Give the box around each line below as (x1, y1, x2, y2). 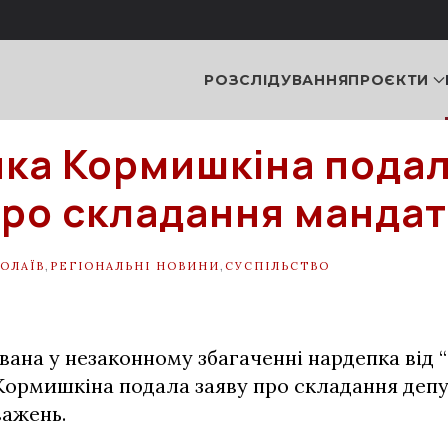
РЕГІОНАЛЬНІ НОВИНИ (50, 258, 220, 273)
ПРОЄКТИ (348, 70, 430, 89)
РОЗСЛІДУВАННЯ (204, 70, 349, 89)
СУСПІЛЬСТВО (225, 258, 330, 273)
